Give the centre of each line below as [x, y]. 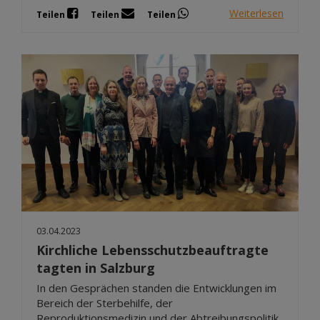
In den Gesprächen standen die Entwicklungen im [156, 287]
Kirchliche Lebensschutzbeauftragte [152, 250]
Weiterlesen [256, 14]
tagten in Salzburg [96, 267]
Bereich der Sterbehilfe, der [105, 302]
